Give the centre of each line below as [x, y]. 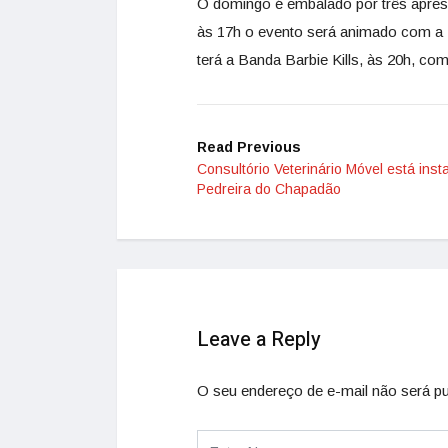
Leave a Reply [259, 339]
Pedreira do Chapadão [269, 188]
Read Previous [249, 146]
